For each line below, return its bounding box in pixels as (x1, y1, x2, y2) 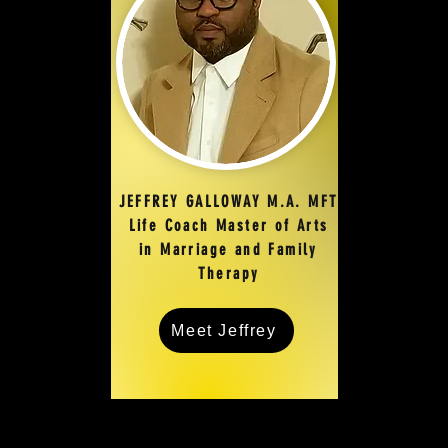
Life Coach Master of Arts (128, 216, 329, 235)
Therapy (197, 264, 260, 283)
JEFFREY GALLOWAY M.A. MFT (118, 192, 339, 211)
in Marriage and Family (139, 240, 318, 259)
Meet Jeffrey (171, 321, 277, 339)
